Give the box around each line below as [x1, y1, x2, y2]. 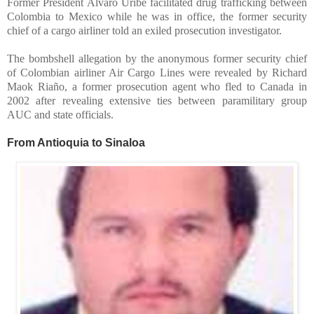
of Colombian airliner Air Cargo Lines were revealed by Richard [7, 67, 307, 79]
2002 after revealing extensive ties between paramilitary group [7, 95, 307, 107]
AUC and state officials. [7, 109, 114, 121]
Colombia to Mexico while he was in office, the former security [7, 11, 307, 23]
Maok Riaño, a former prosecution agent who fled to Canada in [7, 81, 307, 93]
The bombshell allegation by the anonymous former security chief [7, 53, 307, 65]
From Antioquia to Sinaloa [7, 137, 145, 149]
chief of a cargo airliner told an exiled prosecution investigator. [7, 25, 282, 37]
